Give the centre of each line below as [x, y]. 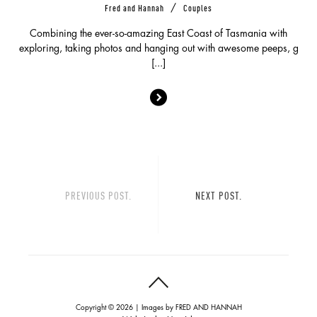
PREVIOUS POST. [98, 195]
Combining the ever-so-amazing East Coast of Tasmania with [158, 34]
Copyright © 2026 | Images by [125, 308]
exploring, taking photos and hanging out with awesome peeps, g [158, 48]
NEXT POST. [218, 195]
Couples [198, 7]
